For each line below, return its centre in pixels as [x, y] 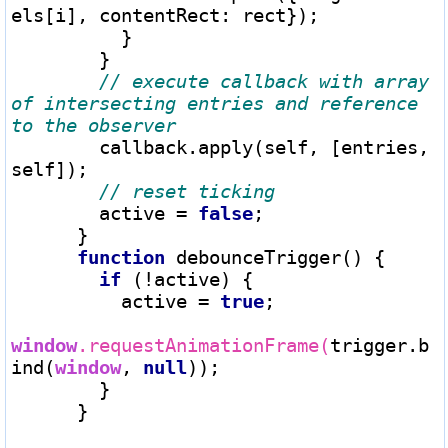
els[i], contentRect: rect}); [165, 14]
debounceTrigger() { [275, 256]
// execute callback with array [264, 80]
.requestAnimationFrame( [203, 344]
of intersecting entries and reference [214, 102]
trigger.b [379, 344]
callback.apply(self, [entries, [55, 146]
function [121, 256]
